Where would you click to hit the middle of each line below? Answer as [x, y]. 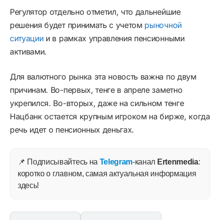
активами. [28, 52]
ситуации [27, 39]
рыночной [162, 25]
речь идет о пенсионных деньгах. [72, 130]
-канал [145, 162]
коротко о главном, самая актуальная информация [107, 174]
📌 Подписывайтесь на [59, 162]
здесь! [28, 186]
